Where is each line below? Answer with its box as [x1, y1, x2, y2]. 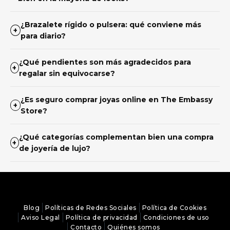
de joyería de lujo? [18, 143, 90, 153]
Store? [21, 106, 48, 116]
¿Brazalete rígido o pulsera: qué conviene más [20, 20, 201, 29]
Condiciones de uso [143, 214, 209, 221]
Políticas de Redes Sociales [45, 204, 137, 212]
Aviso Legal [21, 214, 60, 221]
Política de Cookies [142, 204, 206, 212]
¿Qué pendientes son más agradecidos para [18, 57, 191, 67]
